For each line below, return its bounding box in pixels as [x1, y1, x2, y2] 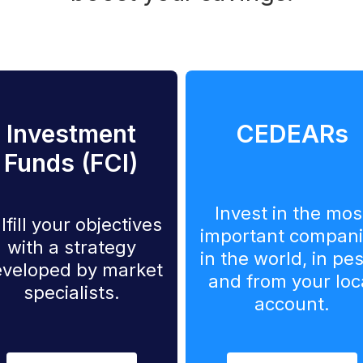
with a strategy [6, 237, 136, 258]
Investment [6, 119, 136, 149]
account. [254, 293, 330, 315]
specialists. [23, 282, 120, 304]
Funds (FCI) [4, 148, 139, 178]
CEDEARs [235, 119, 348, 149]
